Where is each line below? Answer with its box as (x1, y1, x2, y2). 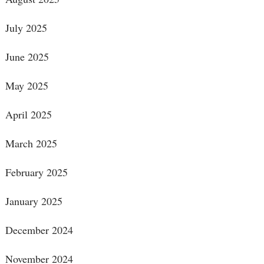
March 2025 (5, 136, 57, 151)
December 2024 (5, 223, 73, 237)
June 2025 (5, 49, 49, 64)
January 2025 (5, 194, 62, 209)
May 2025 (5, 78, 48, 93)
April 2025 (5, 107, 52, 122)
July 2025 (5, 21, 47, 35)
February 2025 (5, 165, 68, 180)
